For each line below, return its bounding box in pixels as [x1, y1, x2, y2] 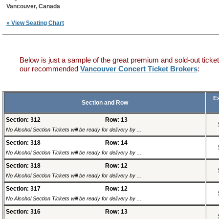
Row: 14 [105, 139, 128, 147]
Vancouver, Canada [6, 3, 60, 10]
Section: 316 [6, 208, 41, 216]
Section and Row [81, 99, 128, 107]
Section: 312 [6, 116, 41, 124]
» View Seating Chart [6, 20, 64, 27]
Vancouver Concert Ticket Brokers [80, 65, 197, 73]
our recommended [20, 65, 80, 73]
